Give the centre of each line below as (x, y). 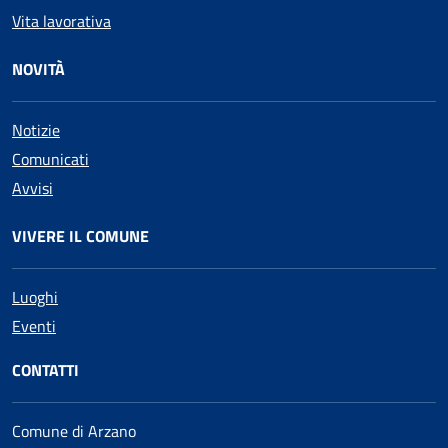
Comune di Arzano (74, 430)
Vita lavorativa (61, 20)
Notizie (36, 129)
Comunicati (50, 158)
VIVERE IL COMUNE (80, 235)
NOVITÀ (38, 68)
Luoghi (35, 296)
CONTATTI (45, 369)
